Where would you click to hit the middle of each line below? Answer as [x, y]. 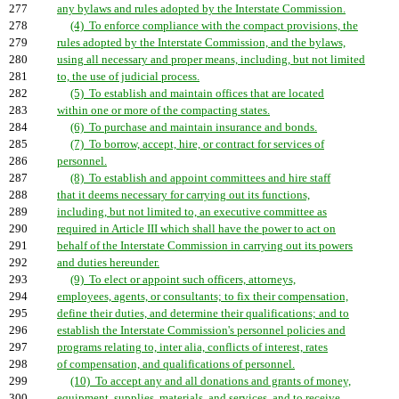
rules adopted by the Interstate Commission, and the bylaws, [201, 43]
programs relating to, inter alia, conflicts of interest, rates [192, 347]
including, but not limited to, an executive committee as [192, 212]
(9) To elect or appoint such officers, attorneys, [183, 280]
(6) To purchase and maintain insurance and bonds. [194, 127]
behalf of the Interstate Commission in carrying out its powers [205, 246]
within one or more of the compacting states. [163, 110]
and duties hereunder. [108, 263]
